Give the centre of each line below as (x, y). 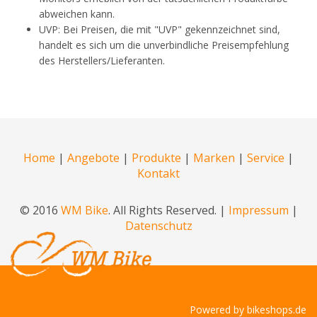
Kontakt (158, 174)
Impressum (258, 211)
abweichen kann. (77, 14)
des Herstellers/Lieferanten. (102, 61)
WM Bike (84, 211)
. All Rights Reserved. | (168, 211)
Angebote (93, 158)
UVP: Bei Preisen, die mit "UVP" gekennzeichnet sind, (160, 30)
